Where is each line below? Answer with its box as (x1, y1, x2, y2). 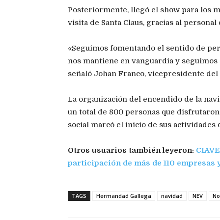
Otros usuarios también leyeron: (68, 146, 196, 155)
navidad (161, 192, 183, 200)
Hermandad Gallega (96, 192, 151, 200)
